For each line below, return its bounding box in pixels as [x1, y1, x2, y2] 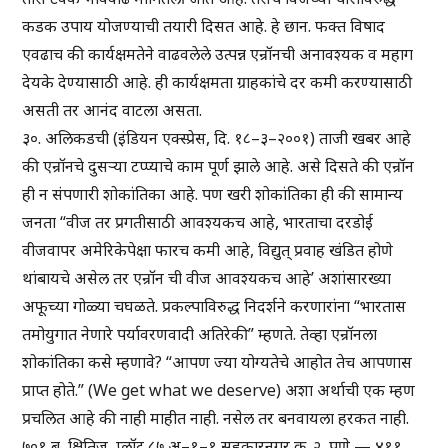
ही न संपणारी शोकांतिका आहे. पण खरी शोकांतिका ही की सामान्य [22, 183, 404, 206]
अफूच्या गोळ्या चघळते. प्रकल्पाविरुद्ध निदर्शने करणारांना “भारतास [22, 295, 407, 318]
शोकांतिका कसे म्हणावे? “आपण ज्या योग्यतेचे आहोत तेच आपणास [22, 351, 413, 374]
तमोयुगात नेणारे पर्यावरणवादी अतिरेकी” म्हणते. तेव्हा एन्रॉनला [22, 323, 378, 346]
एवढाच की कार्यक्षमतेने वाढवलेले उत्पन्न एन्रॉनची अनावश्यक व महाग [22, 43, 414, 66]
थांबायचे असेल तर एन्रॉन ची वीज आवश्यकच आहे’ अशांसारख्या [22, 267, 392, 290]
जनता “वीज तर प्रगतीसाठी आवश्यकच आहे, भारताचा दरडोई [22, 211, 374, 234]
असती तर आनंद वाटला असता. [22, 99, 203, 122]
